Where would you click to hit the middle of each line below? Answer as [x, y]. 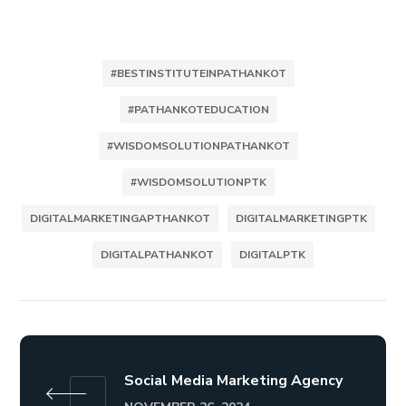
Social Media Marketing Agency [234, 381]
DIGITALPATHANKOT [157, 255]
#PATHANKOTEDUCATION [198, 110]
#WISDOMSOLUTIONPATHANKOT [198, 146]
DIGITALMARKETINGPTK [301, 218]
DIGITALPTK [272, 255]
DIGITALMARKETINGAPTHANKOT [120, 218]
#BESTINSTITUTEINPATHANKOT [198, 73]
